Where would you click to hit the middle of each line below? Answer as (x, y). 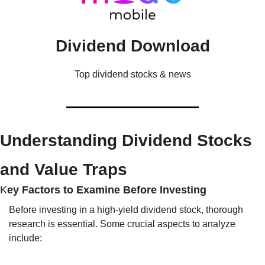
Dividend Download (132, 46)
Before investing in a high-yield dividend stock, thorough (126, 210)
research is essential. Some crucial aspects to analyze (122, 224)
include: (25, 238)
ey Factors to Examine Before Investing (107, 190)
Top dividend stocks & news (132, 75)
